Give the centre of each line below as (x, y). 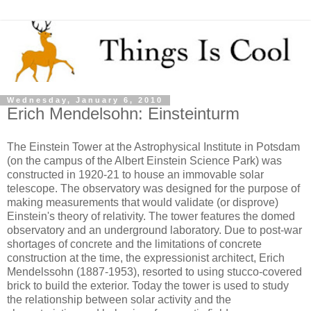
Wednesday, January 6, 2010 (85, 100)
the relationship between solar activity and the (119, 300)
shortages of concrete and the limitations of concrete (134, 244)
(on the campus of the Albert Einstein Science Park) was (144, 161)
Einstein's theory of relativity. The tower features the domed (151, 217)
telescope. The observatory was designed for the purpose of (153, 189)
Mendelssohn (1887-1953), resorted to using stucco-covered (154, 272)
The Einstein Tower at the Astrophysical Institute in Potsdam (153, 147)
